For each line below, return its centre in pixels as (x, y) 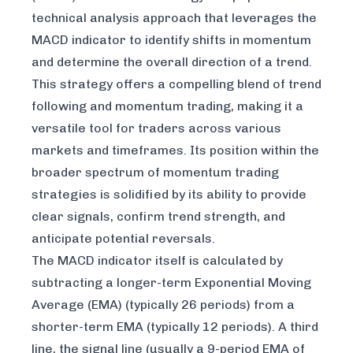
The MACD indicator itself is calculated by (157, 261)
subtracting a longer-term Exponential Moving (171, 283)
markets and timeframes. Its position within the (175, 150)
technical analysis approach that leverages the (174, 18)
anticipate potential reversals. (123, 239)
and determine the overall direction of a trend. (172, 62)
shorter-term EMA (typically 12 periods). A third (175, 327)
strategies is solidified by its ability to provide (169, 195)
